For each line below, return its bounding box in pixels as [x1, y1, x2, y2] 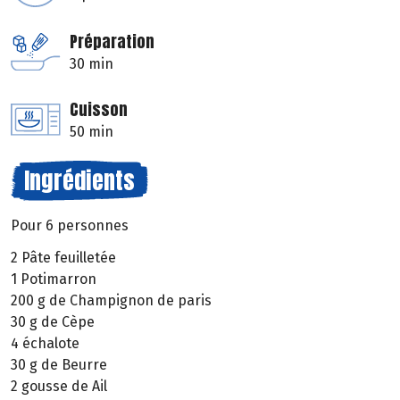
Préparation [70, 29, 154, 54]
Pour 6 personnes [11, 216, 129, 234]
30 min [70, 54, 113, 72]
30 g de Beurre [11, 356, 107, 374]
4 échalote [11, 335, 79, 353]
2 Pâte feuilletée [11, 249, 116, 267]
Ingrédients [24, 162, 135, 198]
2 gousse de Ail [11, 378, 107, 396]
